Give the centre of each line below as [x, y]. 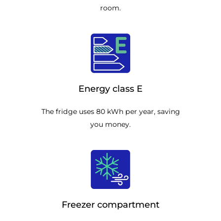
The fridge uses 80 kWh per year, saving [110, 111]
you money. [110, 124]
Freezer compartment [110, 205]
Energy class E [110, 89]
